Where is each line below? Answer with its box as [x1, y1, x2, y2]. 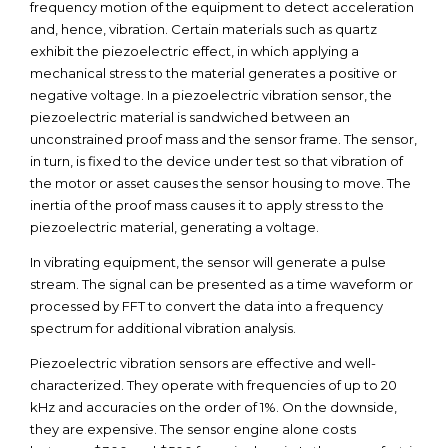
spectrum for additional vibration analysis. [30, 320, 296, 336]
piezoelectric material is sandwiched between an [30, 109, 350, 125]
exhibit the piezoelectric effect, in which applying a [30, 43, 359, 59]
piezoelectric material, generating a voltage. [30, 219, 319, 235]
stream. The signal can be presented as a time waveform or [30, 276, 413, 292]
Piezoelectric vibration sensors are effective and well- [30, 355, 376, 371]
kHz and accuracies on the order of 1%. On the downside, [30, 399, 397, 415]
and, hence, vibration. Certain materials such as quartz [30, 21, 377, 37]
